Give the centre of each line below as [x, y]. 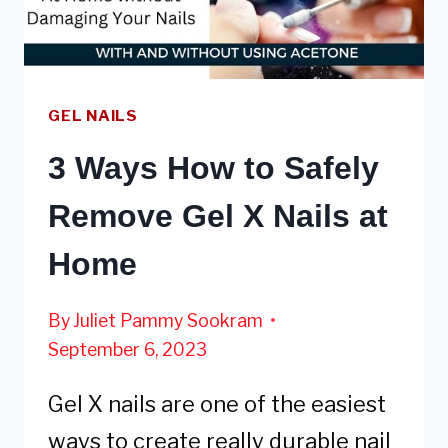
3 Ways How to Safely [213, 168]
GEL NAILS [93, 115]
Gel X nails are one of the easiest [217, 403]
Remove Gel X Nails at [218, 216]
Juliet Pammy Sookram [168, 320]
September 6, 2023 [127, 349]
